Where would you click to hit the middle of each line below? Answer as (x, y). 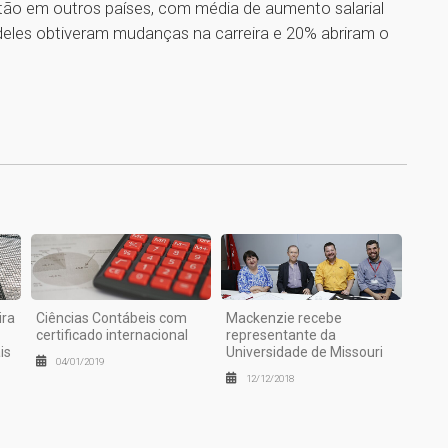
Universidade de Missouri (305, 351)
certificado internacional (111, 334)
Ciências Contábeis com (111, 317)
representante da (281, 334)
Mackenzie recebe (284, 317)
